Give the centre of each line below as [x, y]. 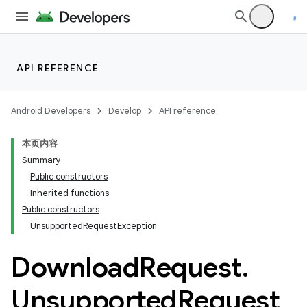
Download [75, 267]
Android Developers [51, 111]
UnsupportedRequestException [94, 226]
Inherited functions [70, 193]
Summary [41, 160]
